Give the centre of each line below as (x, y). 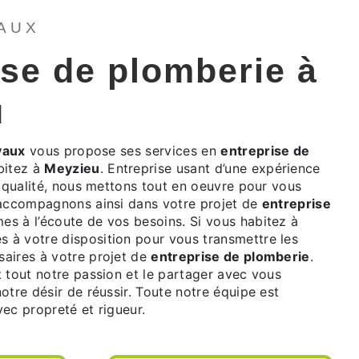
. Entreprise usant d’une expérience (210, 168)
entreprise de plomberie (230, 256)
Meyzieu (72, 168)
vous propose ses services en (123, 150)
